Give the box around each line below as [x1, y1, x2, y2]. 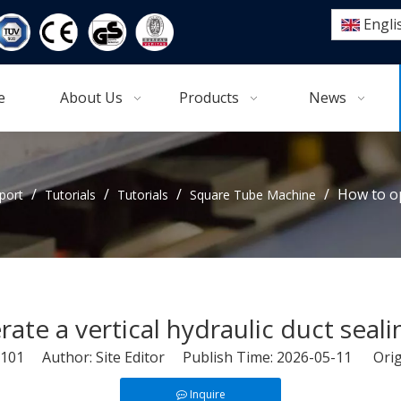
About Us [59, 88, 123, 108]
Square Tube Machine [190, 186, 316, 204]
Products [179, 88, 240, 108]
